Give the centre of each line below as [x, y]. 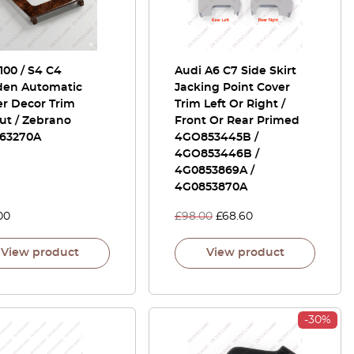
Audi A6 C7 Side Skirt [235, 71]
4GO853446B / [217, 154]
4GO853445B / [217, 137]
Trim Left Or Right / [230, 104]
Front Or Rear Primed [237, 121]
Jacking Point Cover [232, 88]
